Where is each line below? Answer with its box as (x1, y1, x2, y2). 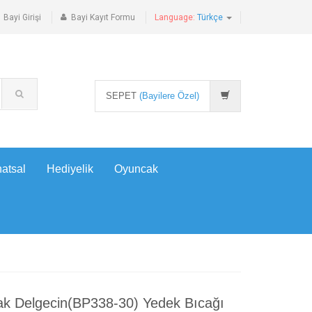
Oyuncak (114, 163, 158, 175)
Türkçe (197, 13, 225, 22)
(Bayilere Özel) (139, 91, 199, 101)
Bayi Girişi (3, 13, 41, 22)
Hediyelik (47, 163, 93, 175)
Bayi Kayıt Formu (71, 13, 135, 22)
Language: (155, 13, 197, 22)
